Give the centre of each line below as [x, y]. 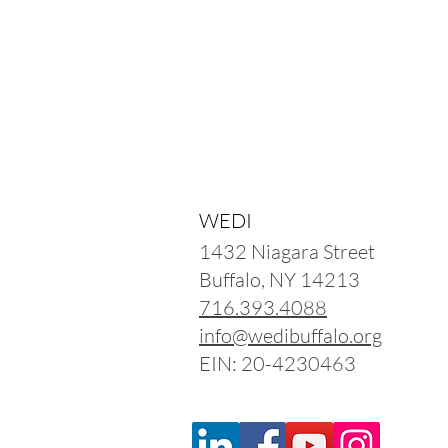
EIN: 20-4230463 [277, 363]
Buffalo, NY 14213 [279, 279]
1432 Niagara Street [287, 251]
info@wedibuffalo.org [290, 335]
